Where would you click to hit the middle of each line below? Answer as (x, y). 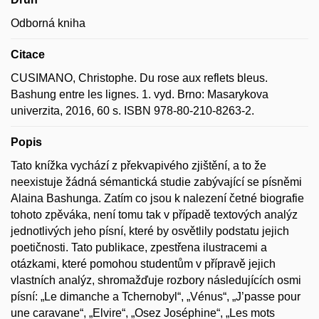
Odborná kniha (48, 23)
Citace (28, 54)
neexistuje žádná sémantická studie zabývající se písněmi (156, 182)
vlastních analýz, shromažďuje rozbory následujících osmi (156, 280)
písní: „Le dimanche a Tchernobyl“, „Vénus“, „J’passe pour (156, 296)
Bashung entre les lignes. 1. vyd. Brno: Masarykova (140, 94)
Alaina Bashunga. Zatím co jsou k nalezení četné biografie (157, 198)
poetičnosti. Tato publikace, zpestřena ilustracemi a (139, 247)
